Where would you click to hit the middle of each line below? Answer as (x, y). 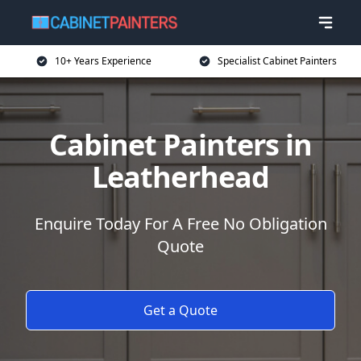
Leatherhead (180, 177)
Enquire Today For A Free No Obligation (180, 224)
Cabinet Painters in (180, 145)
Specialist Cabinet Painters (277, 61)
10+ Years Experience (103, 61)
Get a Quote (180, 310)
